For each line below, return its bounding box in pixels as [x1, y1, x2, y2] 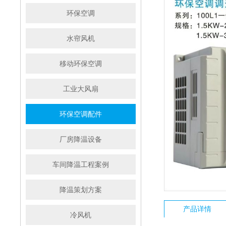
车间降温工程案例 [52, 160, 109, 168]
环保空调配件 [60, 110, 102, 118]
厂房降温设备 [60, 135, 102, 143]
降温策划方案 [60, 186, 102, 194]
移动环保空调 [60, 60, 102, 68]
